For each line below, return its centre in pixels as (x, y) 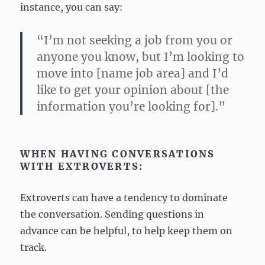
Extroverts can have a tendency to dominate (124, 197)
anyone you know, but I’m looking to (141, 56)
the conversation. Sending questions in (112, 214)
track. (34, 247)
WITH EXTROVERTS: (82, 166)
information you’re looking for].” (131, 106)
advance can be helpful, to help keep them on (127, 230)
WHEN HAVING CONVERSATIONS (118, 153)
